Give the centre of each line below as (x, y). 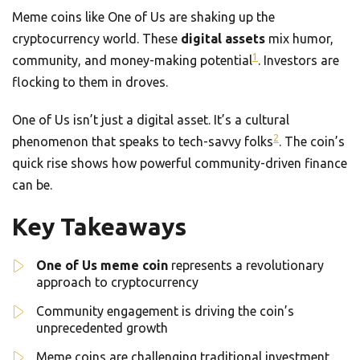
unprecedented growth (102, 328)
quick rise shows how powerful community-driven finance (180, 164)
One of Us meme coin (102, 266)
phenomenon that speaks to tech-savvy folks (143, 142)
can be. (32, 185)
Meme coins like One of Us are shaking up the (143, 17)
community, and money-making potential (132, 61)
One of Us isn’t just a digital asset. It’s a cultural (151, 120)
